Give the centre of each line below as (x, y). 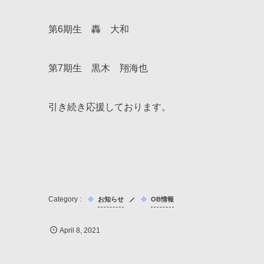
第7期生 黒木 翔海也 (98, 68)
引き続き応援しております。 (110, 107)
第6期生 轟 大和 (89, 29)
